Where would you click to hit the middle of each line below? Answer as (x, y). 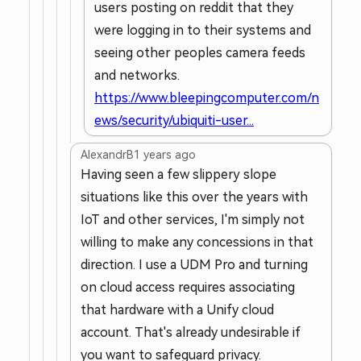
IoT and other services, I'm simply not (193, 220)
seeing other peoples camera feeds (200, 53)
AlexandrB (107, 155)
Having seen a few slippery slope (178, 174)
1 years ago (165, 155)
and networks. (137, 75)
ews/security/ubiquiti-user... (174, 120)
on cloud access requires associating (188, 287)
